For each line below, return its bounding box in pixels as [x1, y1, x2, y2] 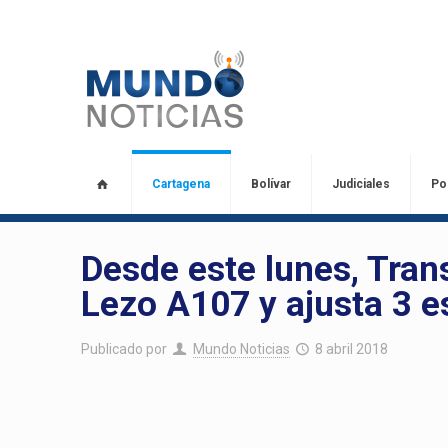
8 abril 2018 [315, 341, 389, 357]
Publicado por [81, 341, 168, 357]
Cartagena [151, 177, 210, 191]
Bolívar [250, 177, 291, 191]
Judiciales [331, 177, 390, 191]
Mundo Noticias [192, 341, 290, 357]
